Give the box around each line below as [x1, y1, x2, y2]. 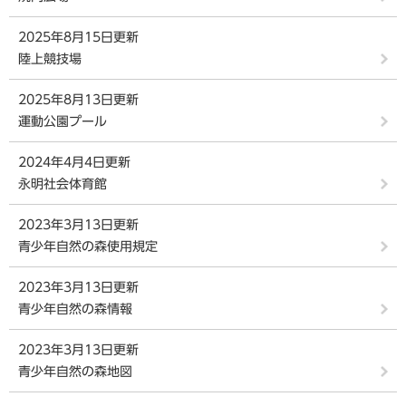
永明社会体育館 [18, 178, 107, 190]
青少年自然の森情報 [18, 303, 132, 315]
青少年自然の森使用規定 [18, 240, 158, 253]
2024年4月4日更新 [18, 156, 130, 169]
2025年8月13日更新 [18, 93, 139, 106]
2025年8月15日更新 [18, 31, 139, 43]
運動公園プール [18, 115, 107, 128]
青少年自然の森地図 [18, 365, 132, 378]
